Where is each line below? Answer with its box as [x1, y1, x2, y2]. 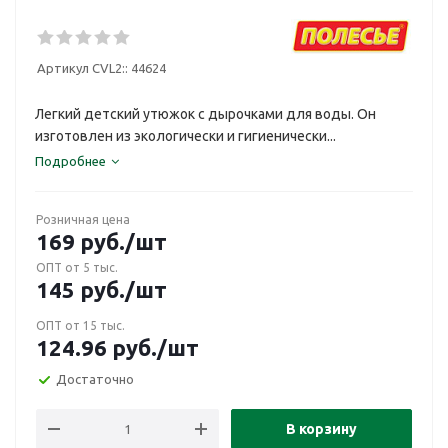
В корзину [286, 421, 357, 437]
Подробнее [35, 154, 106, 168]
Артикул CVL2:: [37, 61, 128, 75]
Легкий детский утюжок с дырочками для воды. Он [35, 106, 376, 122]
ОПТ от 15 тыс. [36, 319, 125, 332]
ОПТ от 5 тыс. [36, 261, 118, 274]
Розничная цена [36, 213, 130, 226]
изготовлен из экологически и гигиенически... [35, 128, 336, 144]
